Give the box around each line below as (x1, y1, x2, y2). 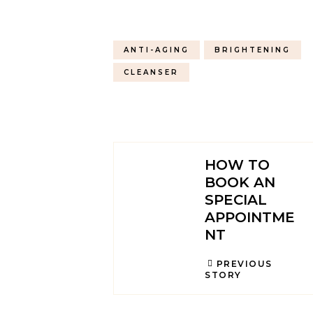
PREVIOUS (216, 259, 272, 269)
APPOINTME (205, 209, 295, 226)
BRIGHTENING (214, 45, 291, 54)
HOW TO (205, 156, 270, 173)
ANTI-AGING (124, 45, 189, 54)
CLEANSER (124, 68, 179, 77)
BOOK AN (205, 174, 275, 191)
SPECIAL (205, 191, 267, 208)
